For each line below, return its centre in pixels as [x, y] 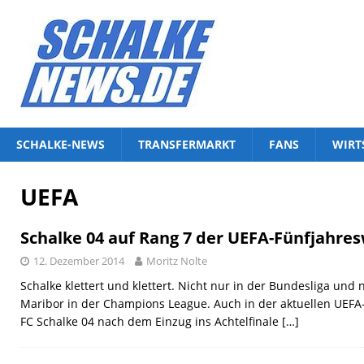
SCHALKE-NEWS [61, 144]
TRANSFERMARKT [187, 144]
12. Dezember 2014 [79, 261]
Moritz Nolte [177, 261]
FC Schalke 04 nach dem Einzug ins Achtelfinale [151, 321]
